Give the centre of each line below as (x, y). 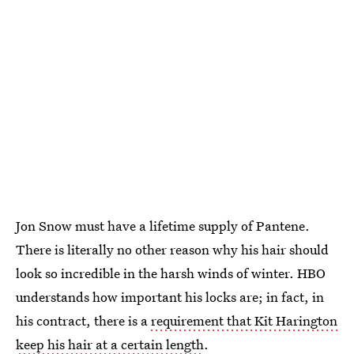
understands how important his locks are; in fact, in (170, 296)
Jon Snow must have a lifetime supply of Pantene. (163, 225)
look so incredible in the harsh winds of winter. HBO (171, 273)
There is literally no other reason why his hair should (172, 249)
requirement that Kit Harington (244, 320)
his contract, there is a (83, 320)
